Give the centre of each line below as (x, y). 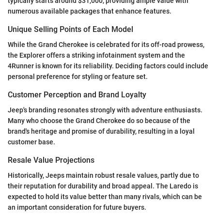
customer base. (31, 142)
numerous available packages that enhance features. (90, 11)
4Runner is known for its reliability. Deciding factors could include (108, 66)
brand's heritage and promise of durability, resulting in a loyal (101, 131)
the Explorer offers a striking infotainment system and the (96, 55)
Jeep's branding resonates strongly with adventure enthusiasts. (105, 110)
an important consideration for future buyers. (77, 208)
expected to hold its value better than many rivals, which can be (105, 197)
